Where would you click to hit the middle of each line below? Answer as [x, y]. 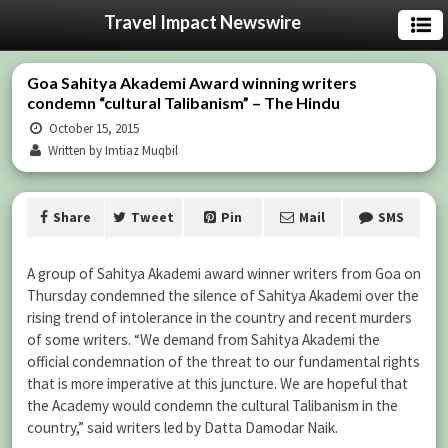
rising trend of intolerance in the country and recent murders [219, 317]
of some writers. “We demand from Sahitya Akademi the [203, 339]
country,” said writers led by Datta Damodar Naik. [182, 427]
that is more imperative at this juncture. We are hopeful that [217, 383]
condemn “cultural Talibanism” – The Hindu [183, 102]
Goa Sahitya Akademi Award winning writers [192, 82]
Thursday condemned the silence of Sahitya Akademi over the [223, 295]
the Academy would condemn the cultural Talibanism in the [212, 405]
